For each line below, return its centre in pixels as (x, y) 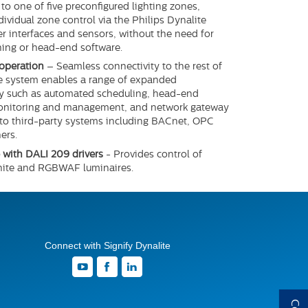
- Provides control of (153, 155)
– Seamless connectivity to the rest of (135, 67)
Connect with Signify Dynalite (107, 245)
